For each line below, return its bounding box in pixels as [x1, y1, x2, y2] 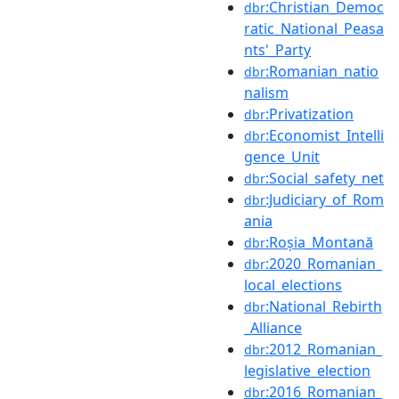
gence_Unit [244, 146, 320, 167]
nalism [244, 82, 289, 102]
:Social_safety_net [265, 167, 384, 188]
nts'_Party [244, 39, 311, 60]
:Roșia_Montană [265, 232, 373, 252]
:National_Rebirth [265, 296, 382, 316]
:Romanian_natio [265, 61, 379, 81]
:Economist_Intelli [265, 125, 384, 145]
